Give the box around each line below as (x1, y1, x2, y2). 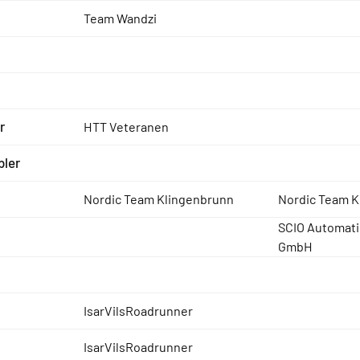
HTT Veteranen (83, 119, 169, 134)
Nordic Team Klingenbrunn (83, 191, 234, 207)
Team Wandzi (83, 10, 157, 26)
